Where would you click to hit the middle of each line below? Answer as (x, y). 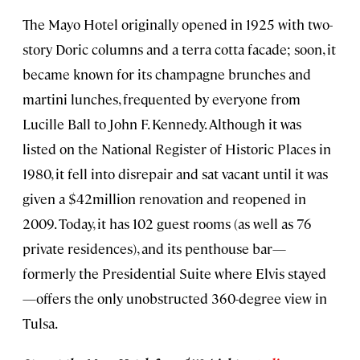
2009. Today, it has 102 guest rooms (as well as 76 (167, 224)
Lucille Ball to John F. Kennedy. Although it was (162, 124)
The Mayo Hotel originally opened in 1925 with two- (178, 25)
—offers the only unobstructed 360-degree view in (175, 299)
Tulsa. (40, 323)
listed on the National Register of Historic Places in (177, 149)
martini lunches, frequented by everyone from (162, 99)
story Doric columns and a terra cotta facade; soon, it (179, 49)
